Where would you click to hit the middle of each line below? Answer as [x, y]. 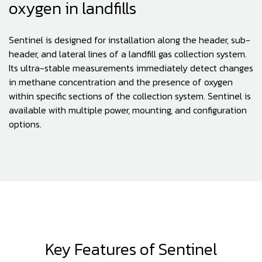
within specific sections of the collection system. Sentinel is [130, 96]
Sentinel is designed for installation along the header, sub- [130, 40]
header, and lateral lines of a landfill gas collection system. [128, 54]
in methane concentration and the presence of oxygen [121, 82]
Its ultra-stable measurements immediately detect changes [131, 68]
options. [25, 124]
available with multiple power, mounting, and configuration [128, 110]
